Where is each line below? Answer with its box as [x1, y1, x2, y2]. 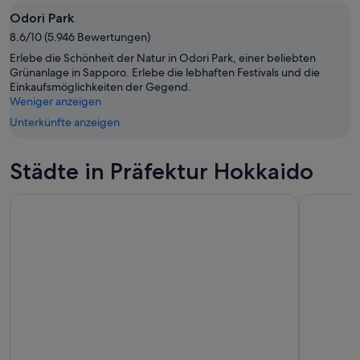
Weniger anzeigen [10, 93, 101, 108]
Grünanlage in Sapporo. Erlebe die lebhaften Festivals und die [10, 64, 320, 80]
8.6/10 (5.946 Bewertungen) [10, 29, 150, 44]
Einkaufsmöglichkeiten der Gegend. [10, 79, 191, 94]
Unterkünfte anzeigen [10, 114, 120, 129]
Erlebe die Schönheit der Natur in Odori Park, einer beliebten [10, 50, 316, 65]
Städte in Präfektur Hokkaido [10, 157, 313, 185]
